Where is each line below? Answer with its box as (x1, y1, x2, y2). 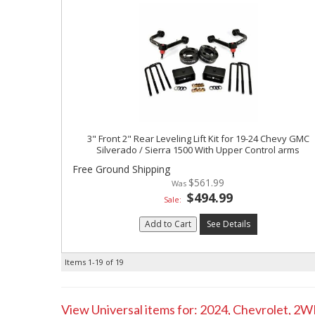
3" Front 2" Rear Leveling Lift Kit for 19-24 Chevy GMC (86, 132, 309, 145)
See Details (206, 218, 250, 230)
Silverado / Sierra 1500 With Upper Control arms (96, 143, 300, 156)
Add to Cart (144, 218, 191, 230)
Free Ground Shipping (72, 162, 170, 176)
